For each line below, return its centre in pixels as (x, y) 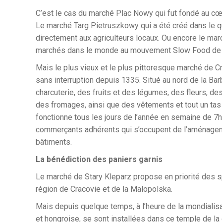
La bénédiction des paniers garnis (99, 159)
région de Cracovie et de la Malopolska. (104, 189)
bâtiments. (54, 142)
